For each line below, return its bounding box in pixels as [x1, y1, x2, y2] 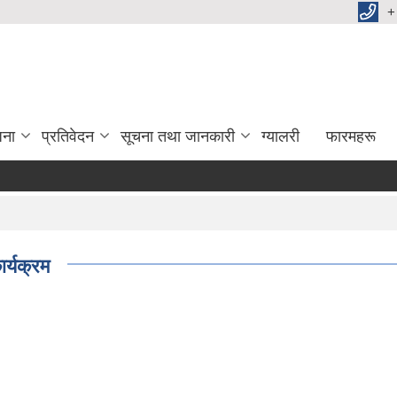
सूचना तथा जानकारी [121, 128, 235, 145]
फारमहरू [326, 128, 376, 145]
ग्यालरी [261, 128, 300, 145]
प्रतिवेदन [42, 128, 94, 145]
